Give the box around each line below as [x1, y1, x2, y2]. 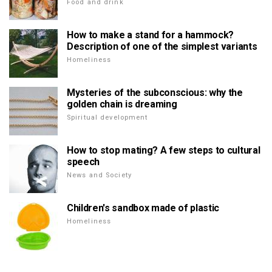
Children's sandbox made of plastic [67, 202, 220, 214]
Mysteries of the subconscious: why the [67, 87, 243, 99]
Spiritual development [67, 114, 148, 122]
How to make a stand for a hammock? [67, 29, 234, 41]
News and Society [67, 171, 132, 180]
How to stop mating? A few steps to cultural [67, 144, 260, 157]
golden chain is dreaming [67, 98, 177, 110]
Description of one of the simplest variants [67, 41, 257, 53]
